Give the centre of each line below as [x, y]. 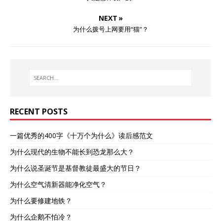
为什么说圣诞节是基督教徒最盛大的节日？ [75, 168]
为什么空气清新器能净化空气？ [58, 184]
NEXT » [110, 18]
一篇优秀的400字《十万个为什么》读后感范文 [81, 135]
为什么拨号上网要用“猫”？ [110, 29]
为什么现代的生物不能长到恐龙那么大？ [72, 151]
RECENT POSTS [39, 111]
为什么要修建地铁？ [41, 200]
